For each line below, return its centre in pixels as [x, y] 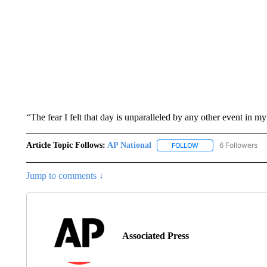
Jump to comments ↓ [65, 176]
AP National [129, 145]
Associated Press [155, 236]
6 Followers [238, 145]
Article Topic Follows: [66, 145]
